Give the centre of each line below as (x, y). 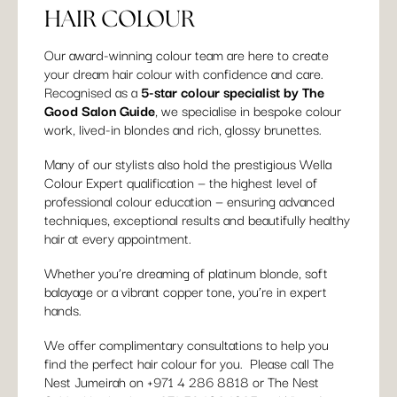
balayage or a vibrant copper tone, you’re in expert (186, 290)
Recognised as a (93, 91)
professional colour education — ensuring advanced (190, 200)
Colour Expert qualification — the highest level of (181, 181)
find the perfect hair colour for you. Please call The (189, 362)
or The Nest (284, 381)
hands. (63, 309)
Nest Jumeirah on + (99, 381)
